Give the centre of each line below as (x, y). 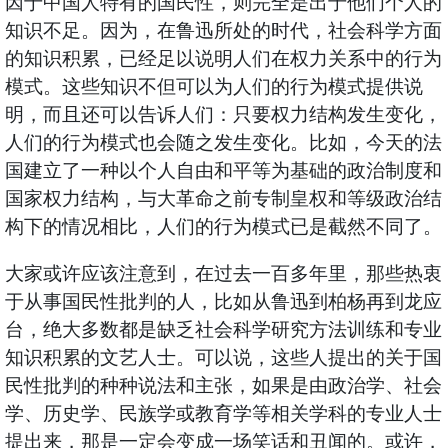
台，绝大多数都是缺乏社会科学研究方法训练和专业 (223, 330)
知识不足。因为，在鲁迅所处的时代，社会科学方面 (223, 31)
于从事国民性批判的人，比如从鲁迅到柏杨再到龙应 (223, 302)
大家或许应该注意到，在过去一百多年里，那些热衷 (223, 274)
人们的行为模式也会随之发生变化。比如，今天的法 (223, 143)
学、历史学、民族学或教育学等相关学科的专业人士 (223, 414)
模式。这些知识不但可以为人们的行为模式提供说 (213, 87)
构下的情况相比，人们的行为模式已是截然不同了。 (223, 227)
